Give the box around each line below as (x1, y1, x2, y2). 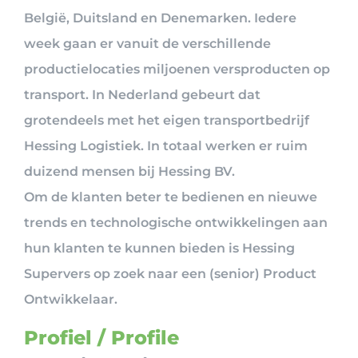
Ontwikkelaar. (24, 291, 117, 307)
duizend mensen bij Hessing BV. (24, 163, 235, 179)
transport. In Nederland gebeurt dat (24, 86, 261, 102)
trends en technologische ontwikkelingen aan (24, 214, 328, 230)
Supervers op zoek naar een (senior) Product (24, 265, 316, 281)
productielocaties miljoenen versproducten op (24, 61, 330, 77)
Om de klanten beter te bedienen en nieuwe (24, 189, 317, 205)
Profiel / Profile (24, 325, 179, 349)
